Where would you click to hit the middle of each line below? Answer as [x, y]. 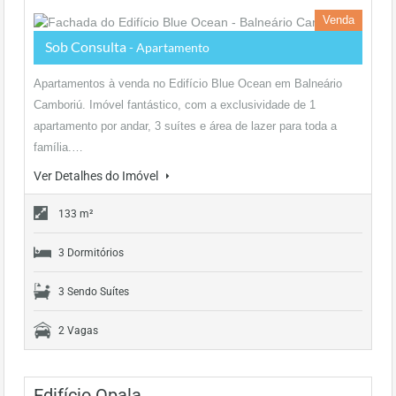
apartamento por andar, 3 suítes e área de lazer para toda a [185, 126]
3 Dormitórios [91, 253]
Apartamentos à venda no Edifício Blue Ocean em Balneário [188, 84]
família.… [58, 147]
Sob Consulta [87, 46]
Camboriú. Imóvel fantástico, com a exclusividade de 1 [175, 105]
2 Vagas [78, 331]
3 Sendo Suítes [94, 292]
